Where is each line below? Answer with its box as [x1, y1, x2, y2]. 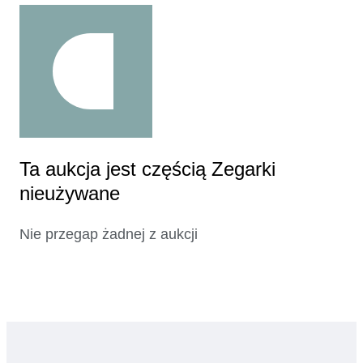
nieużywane [19, 182, 120, 205]
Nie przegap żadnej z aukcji [19, 226, 198, 243]
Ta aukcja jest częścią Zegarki [19, 158, 275, 181]
